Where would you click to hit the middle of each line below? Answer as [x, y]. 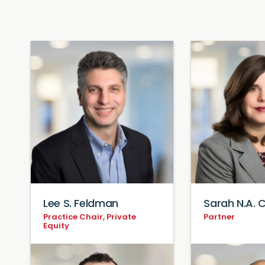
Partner [219, 218]
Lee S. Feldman [81, 205]
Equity [56, 227]
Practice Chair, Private [90, 218]
